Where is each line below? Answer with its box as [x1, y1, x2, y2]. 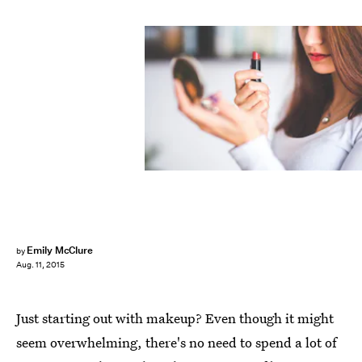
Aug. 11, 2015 [16, 259, 65, 271]
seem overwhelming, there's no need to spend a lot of [16, 333, 337, 351]
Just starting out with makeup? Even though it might [16, 309, 334, 327]
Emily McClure [26, 243, 94, 257]
